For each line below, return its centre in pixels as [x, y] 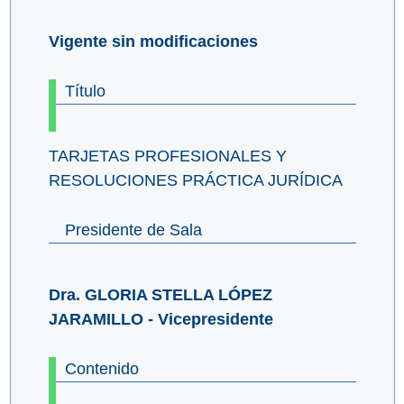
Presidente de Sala [133, 230]
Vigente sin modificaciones [153, 42]
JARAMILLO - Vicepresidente [161, 320]
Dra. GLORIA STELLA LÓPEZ [160, 295]
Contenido [101, 369]
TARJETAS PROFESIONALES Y [167, 156]
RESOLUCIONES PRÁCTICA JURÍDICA [195, 181]
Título [85, 92]
